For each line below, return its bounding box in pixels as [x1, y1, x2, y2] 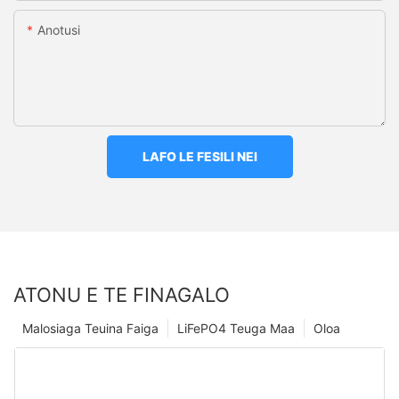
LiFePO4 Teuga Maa [177, 320, 295, 336]
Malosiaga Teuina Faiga [22, 320, 159, 336]
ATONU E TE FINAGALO [13, 282, 230, 306]
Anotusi [37, 22, 80, 38]
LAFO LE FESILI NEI [142, 149, 257, 165]
